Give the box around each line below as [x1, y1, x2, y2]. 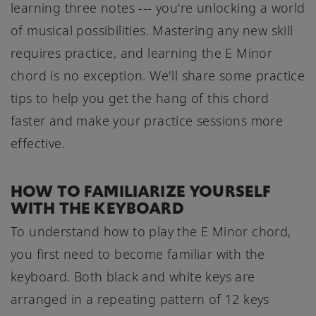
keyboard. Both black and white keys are [11, 268, 255, 286]
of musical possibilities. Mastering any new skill [11, 22, 293, 39]
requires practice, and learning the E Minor [11, 44, 273, 62]
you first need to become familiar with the [11, 245, 265, 263]
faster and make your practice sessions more [11, 112, 284, 130]
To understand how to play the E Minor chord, [11, 223, 291, 241]
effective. [11, 135, 66, 152]
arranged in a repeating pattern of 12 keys [11, 291, 269, 308]
